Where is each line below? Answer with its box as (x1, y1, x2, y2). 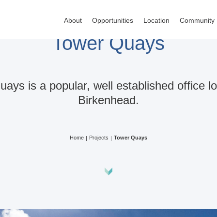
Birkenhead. (78, 93, 139, 107)
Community (179, 16, 215, 24)
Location (143, 16, 170, 24)
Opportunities (92, 16, 133, 24)
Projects (89, 135, 108, 140)
